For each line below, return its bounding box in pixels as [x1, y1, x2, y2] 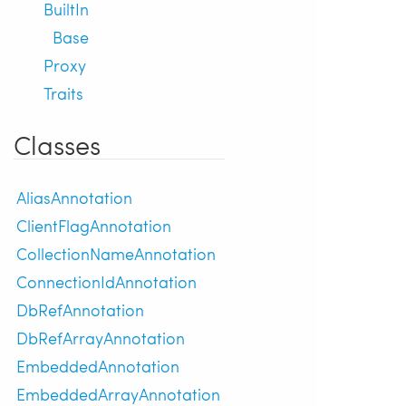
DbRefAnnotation [16, 297, 144, 321]
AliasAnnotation [16, 185, 132, 208]
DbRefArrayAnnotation [16, 325, 185, 349]
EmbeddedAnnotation [16, 353, 179, 377]
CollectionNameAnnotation [16, 241, 216, 265]
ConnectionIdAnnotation [16, 269, 197, 293]
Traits [43, 82, 83, 105]
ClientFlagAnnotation [16, 213, 171, 237]
